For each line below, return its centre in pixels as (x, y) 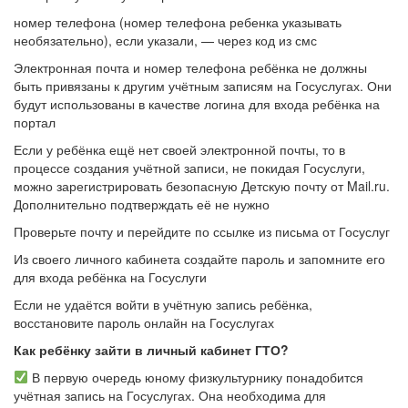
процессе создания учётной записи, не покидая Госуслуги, (189, 168)
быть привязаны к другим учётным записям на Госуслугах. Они (203, 86)
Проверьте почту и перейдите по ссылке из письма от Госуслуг (202, 231)
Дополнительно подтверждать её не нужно (142, 204)
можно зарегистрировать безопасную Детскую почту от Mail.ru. (202, 186)
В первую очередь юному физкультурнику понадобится (195, 377)
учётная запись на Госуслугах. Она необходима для (170, 395)
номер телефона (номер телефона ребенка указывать (178, 22)
